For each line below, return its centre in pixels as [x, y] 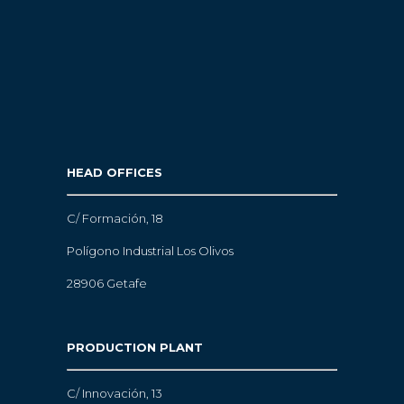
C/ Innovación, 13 [115, 393]
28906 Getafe [107, 283]
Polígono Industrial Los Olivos [150, 250]
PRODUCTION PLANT [135, 347]
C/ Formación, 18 [115, 218]
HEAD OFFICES [115, 172]
